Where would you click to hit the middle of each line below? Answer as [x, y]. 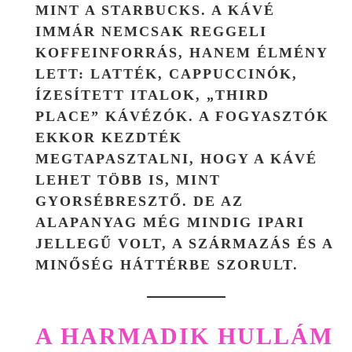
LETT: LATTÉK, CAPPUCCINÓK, [167, 73]
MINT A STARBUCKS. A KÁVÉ [155, 10]
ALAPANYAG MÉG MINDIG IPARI [170, 222]
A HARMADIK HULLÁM [184, 335]
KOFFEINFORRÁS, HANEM [146, 52]
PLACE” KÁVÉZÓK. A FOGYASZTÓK [182, 116]
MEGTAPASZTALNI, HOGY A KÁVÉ [176, 158]
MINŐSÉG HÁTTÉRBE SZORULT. [167, 264]
